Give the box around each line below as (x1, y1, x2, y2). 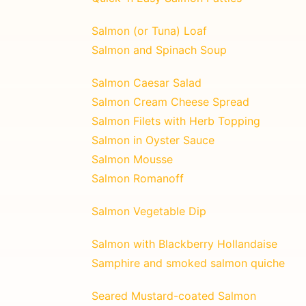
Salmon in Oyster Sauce (92, 133, 214, 147)
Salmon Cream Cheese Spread (92, 94, 249, 109)
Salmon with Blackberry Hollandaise (92, 236, 277, 251)
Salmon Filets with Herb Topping (92, 113, 260, 128)
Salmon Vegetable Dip (92, 204, 206, 218)
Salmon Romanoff (92, 171, 184, 185)
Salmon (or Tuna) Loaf (92, 23, 207, 38)
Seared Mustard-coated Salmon (92, 288, 256, 303)
